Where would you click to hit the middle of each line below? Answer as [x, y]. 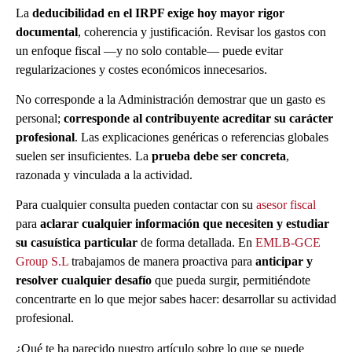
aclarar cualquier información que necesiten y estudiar [185, 224]
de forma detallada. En [196, 243]
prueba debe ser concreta [219, 156]
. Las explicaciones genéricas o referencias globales [202, 137]
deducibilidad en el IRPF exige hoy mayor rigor [158, 13]
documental [47, 31]
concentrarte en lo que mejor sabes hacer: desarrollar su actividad [176, 299]
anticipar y [284, 262]
